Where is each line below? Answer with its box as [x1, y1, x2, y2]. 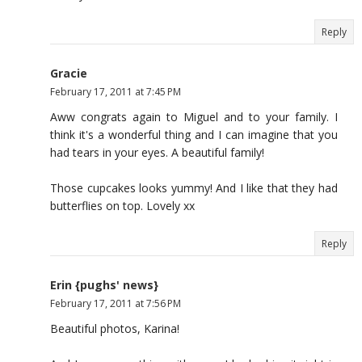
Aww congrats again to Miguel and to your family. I [50, 108, 338, 124]
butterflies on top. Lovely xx [50, 197, 195, 213]
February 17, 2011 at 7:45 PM [50, 84, 181, 99]
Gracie [50, 65, 87, 81]
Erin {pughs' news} [50, 276, 158, 293]
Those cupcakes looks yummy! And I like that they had [50, 179, 338, 196]
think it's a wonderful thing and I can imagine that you [50, 126, 338, 142]
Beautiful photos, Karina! [50, 320, 179, 336]
